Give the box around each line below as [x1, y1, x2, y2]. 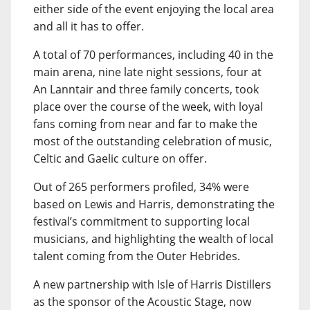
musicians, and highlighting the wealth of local [33, 230, 273, 246]
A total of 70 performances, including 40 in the [33, 46, 273, 62]
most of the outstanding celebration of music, [33, 133, 272, 149]
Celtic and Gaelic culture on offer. [33, 150, 207, 166]
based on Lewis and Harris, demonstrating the [33, 196, 275, 212]
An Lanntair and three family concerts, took [33, 81, 259, 97]
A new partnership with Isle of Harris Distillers [33, 276, 271, 292]
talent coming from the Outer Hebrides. [33, 248, 240, 264]
